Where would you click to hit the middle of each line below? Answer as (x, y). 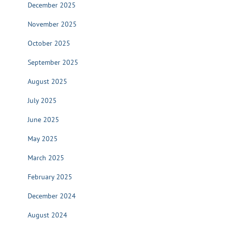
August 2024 (47, 215)
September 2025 (53, 62)
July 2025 (42, 100)
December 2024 (52, 196)
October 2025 (49, 43)
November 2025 (52, 24)
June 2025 (43, 120)
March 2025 (46, 158)
